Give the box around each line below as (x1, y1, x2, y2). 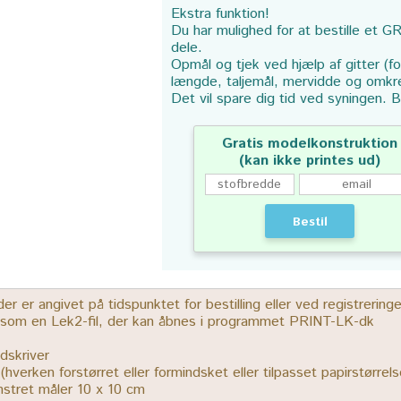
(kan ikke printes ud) (239, 150, 381, 171)
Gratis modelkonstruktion (222, 133, 398, 154)
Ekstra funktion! (170, 4, 269, 24)
